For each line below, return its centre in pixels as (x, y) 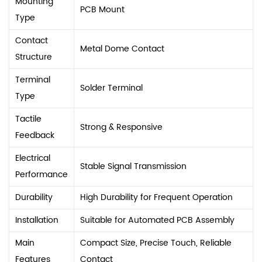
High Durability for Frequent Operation (156, 197)
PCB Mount (102, 9)
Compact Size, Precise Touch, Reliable (156, 243)
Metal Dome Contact (122, 49)
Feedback (35, 135)
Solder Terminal (111, 88)
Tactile (28, 119)
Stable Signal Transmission (133, 166)
